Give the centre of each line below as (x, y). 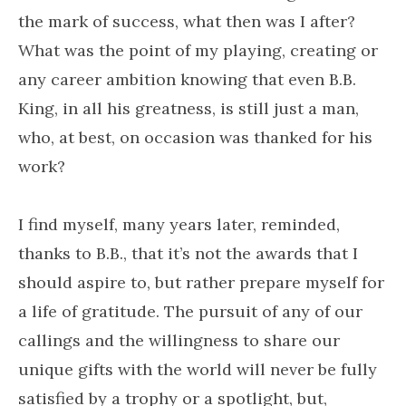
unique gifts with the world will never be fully (198, 369)
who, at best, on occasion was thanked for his (195, 137)
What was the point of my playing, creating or (198, 50)
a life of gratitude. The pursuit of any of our (190, 311)
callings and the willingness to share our (179, 340)
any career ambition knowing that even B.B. (187, 79)
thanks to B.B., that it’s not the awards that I (188, 253)
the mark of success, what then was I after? (187, 21)
